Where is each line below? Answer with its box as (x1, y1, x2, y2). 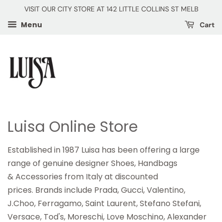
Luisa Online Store (7, 116, 138, 138)
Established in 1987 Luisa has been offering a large (7, 144, 200, 156)
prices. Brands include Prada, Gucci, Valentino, (7, 184, 185, 196)
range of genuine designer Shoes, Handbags (7, 158, 177, 169)
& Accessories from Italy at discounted (7, 171, 158, 183)
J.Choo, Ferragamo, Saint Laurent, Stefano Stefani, (7, 198, 201, 210)
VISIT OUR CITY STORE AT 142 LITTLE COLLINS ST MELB (24, 4, 198, 13)
